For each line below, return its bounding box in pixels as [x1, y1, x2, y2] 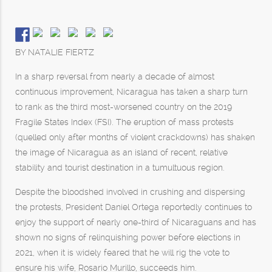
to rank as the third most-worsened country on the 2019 [15, 102, 232, 112]
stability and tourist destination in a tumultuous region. [15, 163, 225, 172]
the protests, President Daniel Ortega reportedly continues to [15, 202, 252, 212]
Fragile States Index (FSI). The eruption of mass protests [15, 117, 234, 127]
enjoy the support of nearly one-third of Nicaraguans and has [15, 217, 256, 227]
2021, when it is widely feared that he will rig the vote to [15, 248, 229, 257]
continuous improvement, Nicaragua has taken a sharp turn [15, 87, 248, 97]
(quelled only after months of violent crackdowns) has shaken [15, 132, 255, 142]
